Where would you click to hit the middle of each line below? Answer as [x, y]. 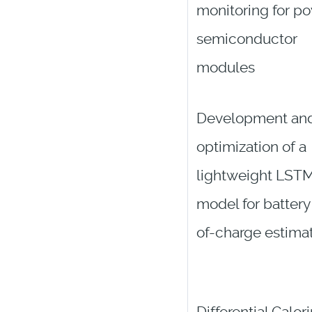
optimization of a [251, 147]
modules [225, 68]
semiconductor [247, 39]
